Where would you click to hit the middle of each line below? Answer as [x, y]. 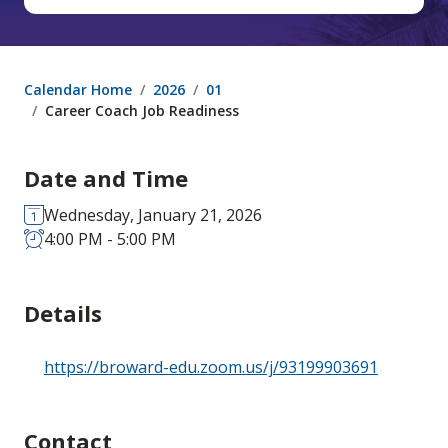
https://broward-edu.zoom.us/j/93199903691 [211, 366]
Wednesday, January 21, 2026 [153, 215]
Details [63, 313]
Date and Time [106, 178]
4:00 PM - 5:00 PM [110, 239]
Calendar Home [78, 90]
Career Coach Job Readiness [142, 111]
